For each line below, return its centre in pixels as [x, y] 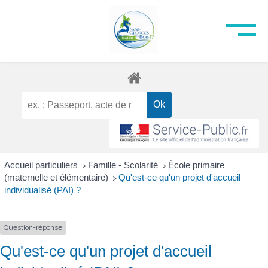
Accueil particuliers [42, 165]
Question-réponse [33, 228]
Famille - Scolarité [124, 165]
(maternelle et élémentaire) [57, 178]
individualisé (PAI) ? [42, 190]
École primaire [196, 165]
